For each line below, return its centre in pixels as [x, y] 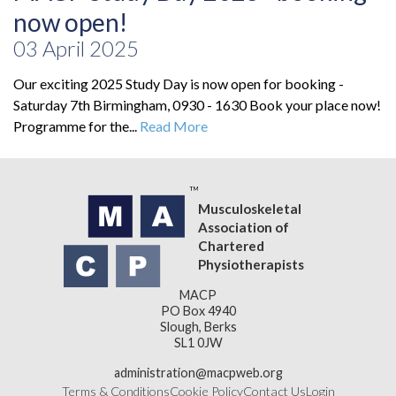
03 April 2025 [76, 49]
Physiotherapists [251, 265]
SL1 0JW [198, 343]
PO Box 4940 [198, 311]
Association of [244, 228]
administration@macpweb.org [198, 373]
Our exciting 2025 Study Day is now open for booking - [179, 84]
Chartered [231, 246]
